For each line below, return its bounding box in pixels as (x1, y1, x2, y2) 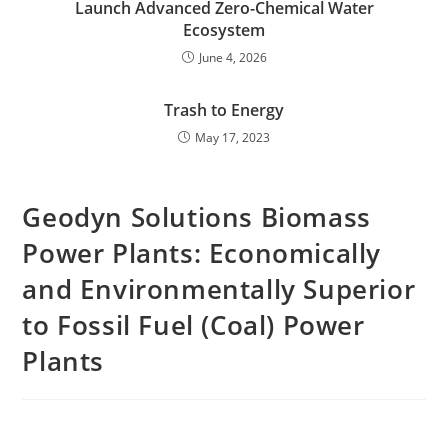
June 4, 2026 (198, 48, 267, 66)
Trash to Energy (164, 98, 284, 121)
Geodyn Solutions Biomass (22, 198, 371, 235)
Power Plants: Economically (22, 234, 382, 271)
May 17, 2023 (195, 128, 270, 146)
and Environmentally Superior (22, 270, 416, 307)
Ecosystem (183, 18, 265, 41)
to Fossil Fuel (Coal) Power (22, 306, 365, 343)
